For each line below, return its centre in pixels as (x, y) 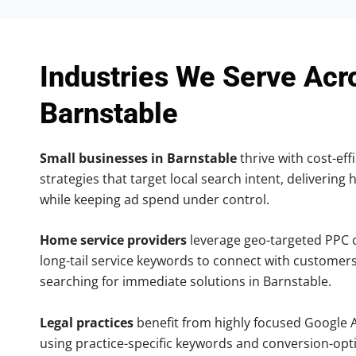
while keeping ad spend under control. (155, 199)
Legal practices (87, 322)
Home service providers (113, 240)
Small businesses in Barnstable (138, 158)
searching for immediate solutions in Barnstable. (186, 282)
